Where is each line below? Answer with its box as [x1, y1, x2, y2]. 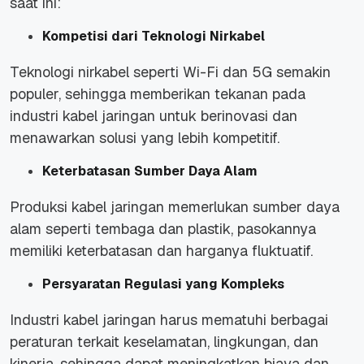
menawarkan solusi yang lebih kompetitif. [10, 128, 279, 148]
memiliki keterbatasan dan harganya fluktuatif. [10, 241, 313, 261]
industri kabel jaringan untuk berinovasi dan [10, 106, 297, 126]
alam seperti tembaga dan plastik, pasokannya [10, 219, 316, 239]
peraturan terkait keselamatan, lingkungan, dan [10, 332, 318, 352]
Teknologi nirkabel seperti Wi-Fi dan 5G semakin [10, 63, 331, 82]
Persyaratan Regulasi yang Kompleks [42, 275, 284, 293]
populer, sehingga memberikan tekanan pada [10, 84, 305, 104]
